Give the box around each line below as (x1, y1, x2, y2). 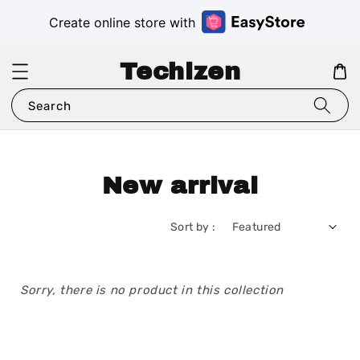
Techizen (119, 59, 241, 85)
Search (28, 99, 72, 114)
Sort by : (170, 219, 216, 234)
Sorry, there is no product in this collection (20, 282, 284, 297)
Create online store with (49, 14, 195, 31)
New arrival (101, 173, 259, 199)
